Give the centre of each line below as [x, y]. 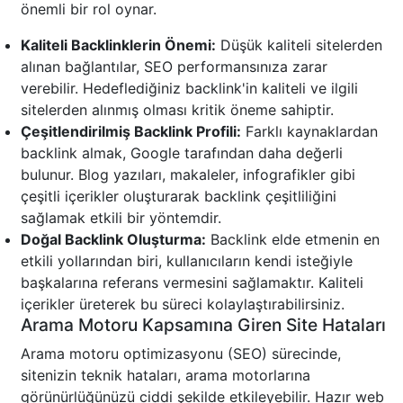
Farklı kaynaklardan [309, 132]
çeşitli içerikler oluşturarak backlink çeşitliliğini [179, 197]
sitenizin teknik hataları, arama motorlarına [166, 376]
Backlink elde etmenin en [293, 240]
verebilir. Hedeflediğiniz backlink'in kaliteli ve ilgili [189, 89]
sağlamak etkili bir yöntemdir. [121, 218]
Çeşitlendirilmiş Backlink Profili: [131, 132]
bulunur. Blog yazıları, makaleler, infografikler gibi [188, 175]
